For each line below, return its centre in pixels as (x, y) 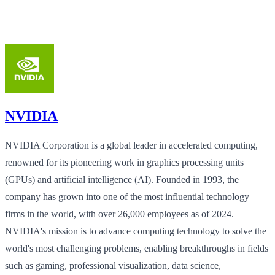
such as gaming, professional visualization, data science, (113, 265)
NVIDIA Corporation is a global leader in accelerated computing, (131, 145)
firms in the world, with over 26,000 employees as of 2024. (119, 214)
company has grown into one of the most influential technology (127, 196)
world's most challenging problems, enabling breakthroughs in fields (137, 248)
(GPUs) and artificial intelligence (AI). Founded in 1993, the (122, 179)
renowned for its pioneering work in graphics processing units (124, 162)
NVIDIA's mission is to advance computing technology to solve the (136, 231)
